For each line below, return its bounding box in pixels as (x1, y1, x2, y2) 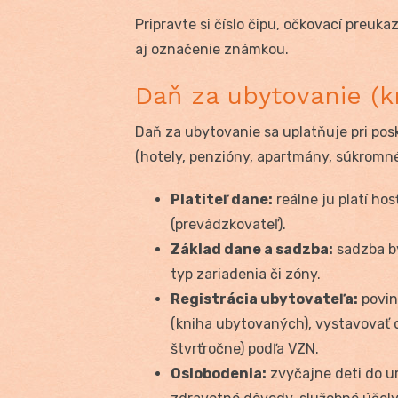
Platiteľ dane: (171, 190, 273, 208)
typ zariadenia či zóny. (171, 265, 321, 283)
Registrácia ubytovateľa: (171, 290, 358, 307)
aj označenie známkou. (135, 40, 289, 58)
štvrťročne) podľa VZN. (171, 339, 319, 357)
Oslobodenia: (171, 364, 267, 382)
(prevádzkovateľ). (171, 215, 286, 233)
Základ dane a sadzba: (171, 240, 333, 258)
